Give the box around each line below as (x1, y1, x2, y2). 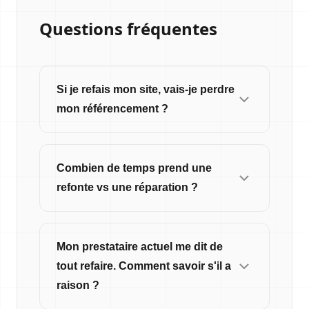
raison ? (57, 279, 99, 291)
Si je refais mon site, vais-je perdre (57, 83, 235, 95)
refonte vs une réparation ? (57, 181, 198, 193)
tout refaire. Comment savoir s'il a (57, 260, 231, 272)
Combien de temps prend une (57, 162, 212, 174)
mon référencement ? (57, 103, 168, 114)
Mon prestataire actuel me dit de (57, 241, 223, 252)
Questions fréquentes (39, 17, 217, 40)
